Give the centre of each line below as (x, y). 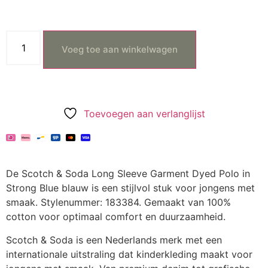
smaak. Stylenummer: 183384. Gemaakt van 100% (118, 202)
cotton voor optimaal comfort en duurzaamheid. (116, 217)
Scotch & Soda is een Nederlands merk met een (114, 240)
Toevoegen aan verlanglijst (144, 114)
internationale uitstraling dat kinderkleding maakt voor (129, 254)
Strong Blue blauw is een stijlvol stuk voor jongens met (130, 188)
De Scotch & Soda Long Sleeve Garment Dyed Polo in (128, 174)
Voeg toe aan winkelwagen (120, 50)
